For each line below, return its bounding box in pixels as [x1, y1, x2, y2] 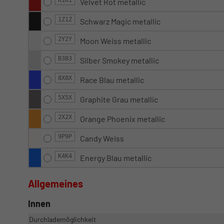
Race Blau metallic [80, 74, 144, 84]
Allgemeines [28, 177, 83, 189]
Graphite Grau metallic [80, 94, 158, 104]
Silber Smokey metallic [80, 55, 159, 65]
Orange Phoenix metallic [80, 113, 165, 123]
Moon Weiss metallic [80, 35, 151, 45]
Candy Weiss [80, 133, 124, 143]
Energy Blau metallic [80, 152, 151, 162]
